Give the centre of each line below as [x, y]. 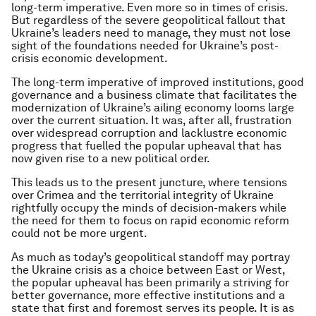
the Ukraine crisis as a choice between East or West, [148, 270]
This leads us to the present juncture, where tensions [149, 182]
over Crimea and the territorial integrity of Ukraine [142, 195]
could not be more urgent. [79, 233]
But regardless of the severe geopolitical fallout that [148, 20]
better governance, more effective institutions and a [148, 295]
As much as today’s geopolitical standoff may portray [151, 257]
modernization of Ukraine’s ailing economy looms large [153, 108]
